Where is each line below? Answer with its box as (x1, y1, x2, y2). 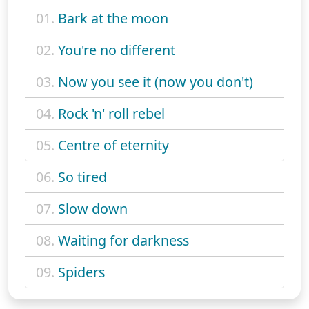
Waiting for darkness (58, 230, 189, 250)
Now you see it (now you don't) (58, 72, 253, 91)
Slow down (58, 199, 128, 218)
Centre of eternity (58, 135, 169, 154)
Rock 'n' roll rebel (58, 103, 165, 123)
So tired (58, 167, 107, 186)
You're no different (58, 40, 175, 59)
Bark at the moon (58, 8, 168, 28)
